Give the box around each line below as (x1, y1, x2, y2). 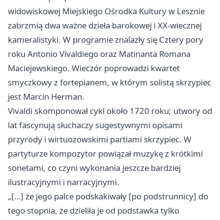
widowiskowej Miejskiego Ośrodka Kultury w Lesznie (8, 5, 205, 17)
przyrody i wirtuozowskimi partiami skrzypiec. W (8, 134, 192, 145)
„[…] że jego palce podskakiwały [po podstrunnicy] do (8, 191, 208, 202)
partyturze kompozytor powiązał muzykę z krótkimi (8, 148, 203, 160)
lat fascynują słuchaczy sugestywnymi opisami (8, 119, 182, 131)
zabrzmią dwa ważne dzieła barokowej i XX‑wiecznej (8, 20, 202, 31)
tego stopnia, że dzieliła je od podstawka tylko (8, 205, 179, 217)
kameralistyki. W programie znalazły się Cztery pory (8, 34, 203, 46)
